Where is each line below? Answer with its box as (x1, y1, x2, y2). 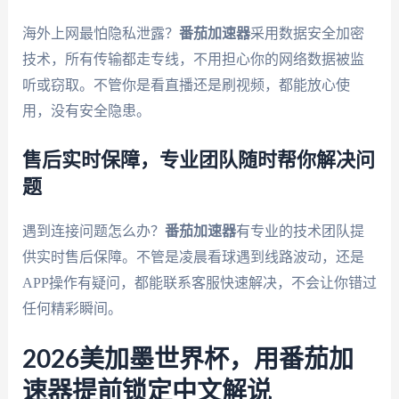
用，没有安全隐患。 (21, 102, 151, 118)
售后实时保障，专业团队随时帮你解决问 (21, 150, 375, 170)
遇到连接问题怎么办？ (21, 223, 165, 239)
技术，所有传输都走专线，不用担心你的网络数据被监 (21, 51, 364, 67)
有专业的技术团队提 (235, 223, 364, 239)
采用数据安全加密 (249, 25, 364, 41)
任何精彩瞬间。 (21, 300, 122, 316)
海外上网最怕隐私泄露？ (21, 25, 179, 41)
